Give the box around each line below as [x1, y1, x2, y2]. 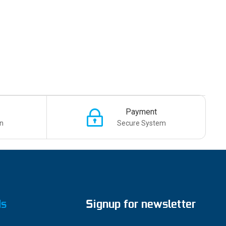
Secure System [117, 119, 166, 127]
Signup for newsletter [86, 196, 196, 211]
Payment [126, 107, 157, 117]
